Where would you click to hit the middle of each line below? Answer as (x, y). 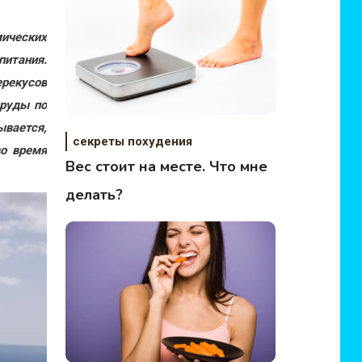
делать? (95, 195)
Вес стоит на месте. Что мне (167, 166)
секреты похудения (133, 141)
